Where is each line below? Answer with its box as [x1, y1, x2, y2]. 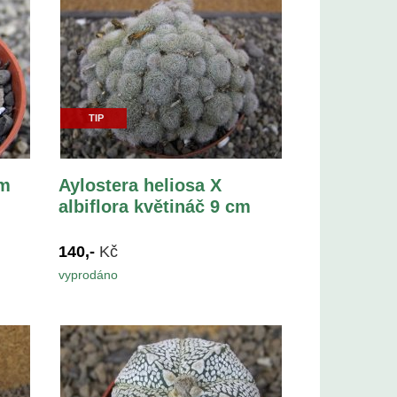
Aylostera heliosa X [58, 175, 222, 195]
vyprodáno [58, 267, 119, 282]
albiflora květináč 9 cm [58, 196, 252, 216]
